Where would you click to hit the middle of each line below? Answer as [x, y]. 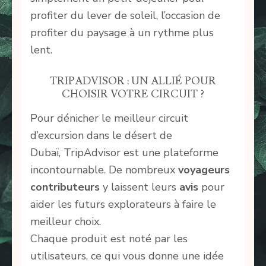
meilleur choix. [66, 222]
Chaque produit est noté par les [109, 239]
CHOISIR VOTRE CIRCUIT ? [133, 94]
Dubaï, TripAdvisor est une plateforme [124, 153]
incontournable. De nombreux [104, 170]
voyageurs [204, 170]
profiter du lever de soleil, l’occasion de [125, 16]
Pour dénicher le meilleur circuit [109, 118]
